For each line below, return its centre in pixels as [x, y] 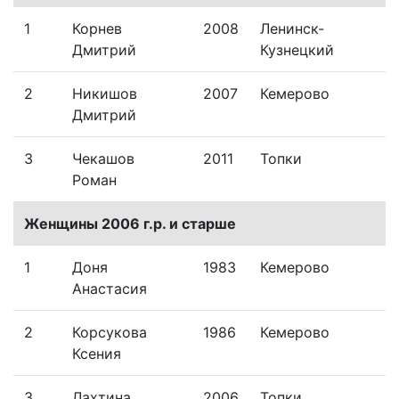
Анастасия [110, 288]
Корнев [97, 28]
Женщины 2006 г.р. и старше [130, 223]
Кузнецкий [297, 49]
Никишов [105, 93]
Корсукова [110, 332]
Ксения [97, 353]
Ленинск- [292, 28]
